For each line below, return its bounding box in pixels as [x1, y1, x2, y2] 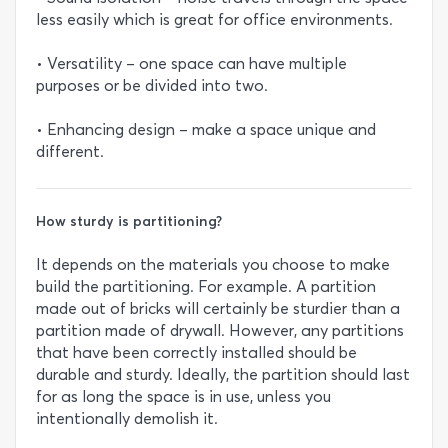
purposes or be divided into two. [36, 75, 268, 95]
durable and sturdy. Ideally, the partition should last [36, 365, 410, 385]
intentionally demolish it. [36, 409, 218, 429]
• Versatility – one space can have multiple [36, 53, 347, 73]
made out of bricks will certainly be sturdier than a [36, 299, 400, 319]
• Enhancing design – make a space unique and [36, 119, 376, 139]
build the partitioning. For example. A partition [36, 277, 376, 297]
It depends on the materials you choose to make [36, 255, 390, 275]
